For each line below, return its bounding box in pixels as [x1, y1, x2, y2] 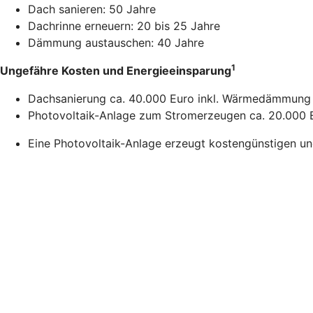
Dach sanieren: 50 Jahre [28, 2, 156, 17]
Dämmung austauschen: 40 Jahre [28, 36, 204, 50]
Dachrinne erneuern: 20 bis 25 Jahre [28, 19, 220, 34]
